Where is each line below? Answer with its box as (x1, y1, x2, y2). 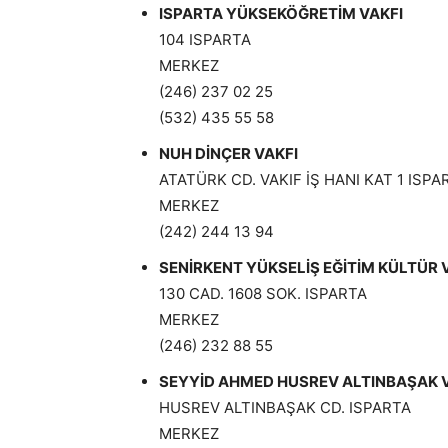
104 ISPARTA (159, 30, 251, 49)
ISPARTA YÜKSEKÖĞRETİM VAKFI (159, 4, 403, 23)
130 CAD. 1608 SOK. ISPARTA (159, 284, 367, 303)
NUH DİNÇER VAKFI (159, 144, 298, 163)
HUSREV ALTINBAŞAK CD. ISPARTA (159, 398, 411, 417)
